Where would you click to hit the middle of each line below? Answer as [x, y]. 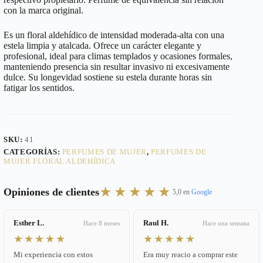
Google [202, 192]
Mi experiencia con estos [53, 255]
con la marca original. [43, 11]
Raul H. [156, 223]
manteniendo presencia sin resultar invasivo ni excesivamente [117, 67]
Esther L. [29, 223]
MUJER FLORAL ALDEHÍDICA [60, 161]
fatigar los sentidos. [39, 88]
